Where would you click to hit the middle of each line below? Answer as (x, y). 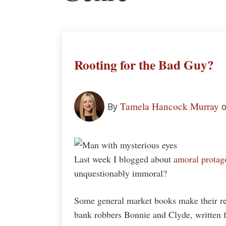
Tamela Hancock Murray (169, 106)
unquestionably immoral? (121, 173)
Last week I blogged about (124, 159)
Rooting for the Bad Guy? (144, 65)
